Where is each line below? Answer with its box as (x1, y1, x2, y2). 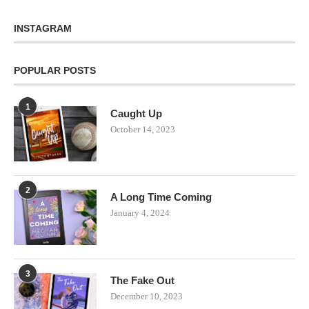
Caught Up (110, 107, 162, 119)
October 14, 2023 (110, 123, 175, 134)
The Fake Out (110, 274, 175, 286)
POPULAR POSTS (14, 64, 96, 76)
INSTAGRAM (14, 22, 72, 34)
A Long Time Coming (110, 190, 212, 203)
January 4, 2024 (110, 207, 170, 218)
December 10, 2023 (110, 290, 183, 301)
